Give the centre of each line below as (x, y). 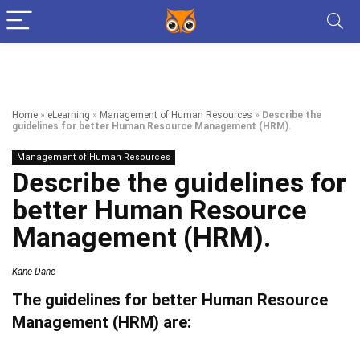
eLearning (69, 115)
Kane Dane (34, 272)
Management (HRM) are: (102, 322)
